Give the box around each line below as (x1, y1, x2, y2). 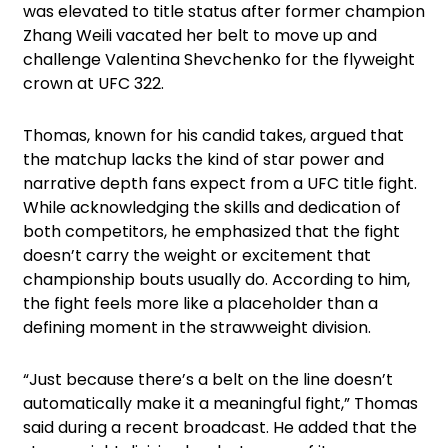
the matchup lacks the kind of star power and (23, 148, 384, 172)
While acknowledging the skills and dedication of (23, 196, 401, 220)
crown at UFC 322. (23, 72, 164, 96)
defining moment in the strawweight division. (23, 316, 371, 340)
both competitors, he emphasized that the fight (23, 220, 400, 244)
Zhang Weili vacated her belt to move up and (23, 24, 377, 48)
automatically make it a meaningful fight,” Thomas (23, 392, 418, 416)
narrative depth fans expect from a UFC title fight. (23, 172, 417, 196)
